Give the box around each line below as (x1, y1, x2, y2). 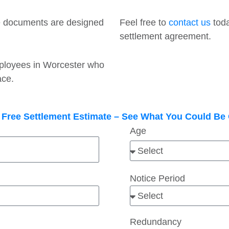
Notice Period (130, 173, 185, 184)
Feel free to (120, 17, 169, 28)
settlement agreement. (120, 31, 211, 42)
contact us (169, 17, 211, 28)
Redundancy (130, 217, 181, 227)
